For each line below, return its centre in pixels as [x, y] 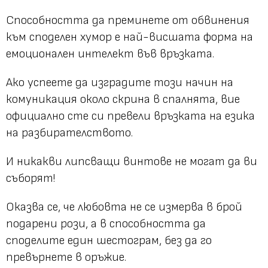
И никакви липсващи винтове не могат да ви [132, 161]
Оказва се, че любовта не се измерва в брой [124, 207]
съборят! [31, 178]
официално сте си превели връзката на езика [130, 116]
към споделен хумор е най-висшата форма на [130, 37]
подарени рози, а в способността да [106, 223]
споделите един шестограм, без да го [109, 240]
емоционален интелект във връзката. [110, 54]
